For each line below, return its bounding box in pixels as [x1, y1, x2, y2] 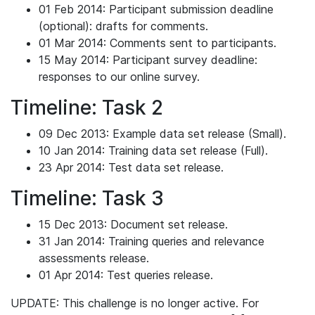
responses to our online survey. [39, 70, 200, 84]
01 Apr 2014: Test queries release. [39, 268, 213, 282]
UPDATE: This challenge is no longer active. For [11, 296, 259, 310]
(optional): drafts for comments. [39, 19, 208, 33]
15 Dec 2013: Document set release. [39, 217, 228, 231]
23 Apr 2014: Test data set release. [39, 160, 224, 174]
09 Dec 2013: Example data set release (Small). [39, 127, 286, 141]
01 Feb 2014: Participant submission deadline [39, 2, 274, 16]
